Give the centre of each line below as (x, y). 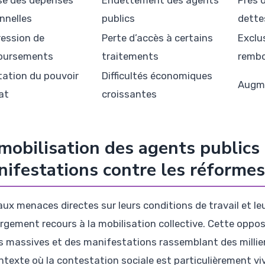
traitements (130, 56)
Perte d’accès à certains (157, 38)
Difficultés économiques (157, 75)
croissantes (129, 94)
